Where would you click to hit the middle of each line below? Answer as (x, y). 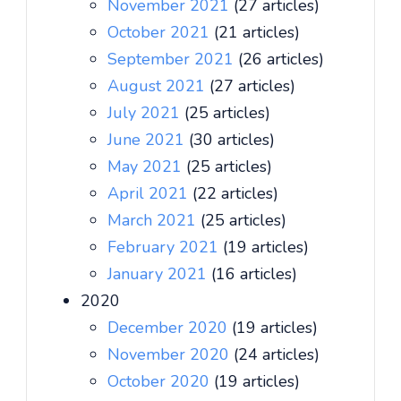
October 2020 (161, 381)
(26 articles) (281, 59)
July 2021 (146, 113)
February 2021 (165, 247)
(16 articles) (254, 274)
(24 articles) (277, 354)
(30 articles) (232, 140)
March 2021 (154, 220)
